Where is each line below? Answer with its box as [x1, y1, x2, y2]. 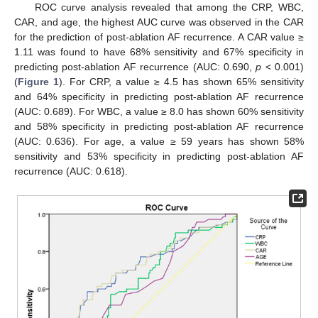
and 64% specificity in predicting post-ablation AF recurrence [14, 91, 304, 103]
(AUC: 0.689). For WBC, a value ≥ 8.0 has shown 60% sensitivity [14, 106, 304, 118]
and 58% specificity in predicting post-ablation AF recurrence [14, 121, 304, 133]
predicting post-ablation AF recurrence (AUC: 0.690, [14, 61, 256, 73]
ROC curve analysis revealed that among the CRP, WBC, [34, 1, 304, 13]
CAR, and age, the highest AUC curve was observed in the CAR [14, 16, 304, 28]
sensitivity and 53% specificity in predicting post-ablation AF [14, 150, 304, 163]
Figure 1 [18, 76, 59, 88]
